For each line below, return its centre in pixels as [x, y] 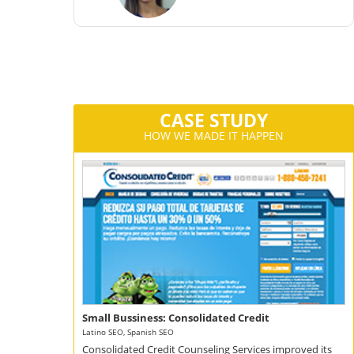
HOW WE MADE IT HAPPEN [214, 136]
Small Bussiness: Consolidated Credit [176, 318]
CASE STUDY [214, 120]
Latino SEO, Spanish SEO [128, 332]
